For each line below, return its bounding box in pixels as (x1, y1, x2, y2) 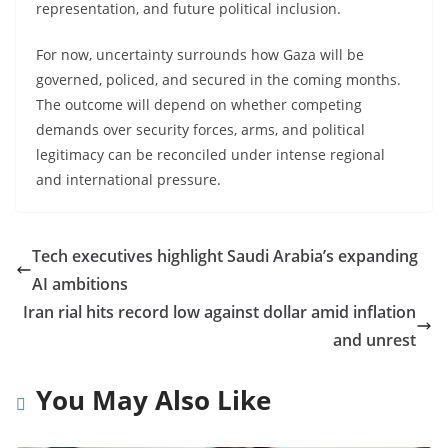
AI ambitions (32, 272, 128, 295)
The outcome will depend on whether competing (36, 94, 362, 114)
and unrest (333, 328, 416, 351)
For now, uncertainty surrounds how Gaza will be (36, 44, 364, 64)
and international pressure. (36, 169, 221, 189)
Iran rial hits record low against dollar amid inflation (23, 300, 416, 323)
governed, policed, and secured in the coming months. (36, 69, 401, 89)
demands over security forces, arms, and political (36, 119, 365, 139)
